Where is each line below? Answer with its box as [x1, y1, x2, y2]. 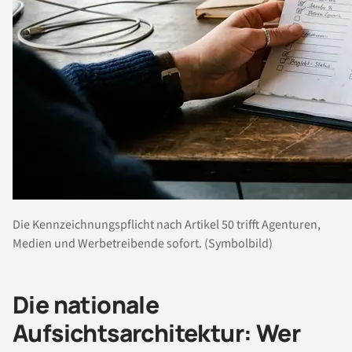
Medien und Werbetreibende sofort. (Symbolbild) [13, 235, 273, 253]
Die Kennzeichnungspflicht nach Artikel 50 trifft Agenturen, [13, 216, 321, 234]
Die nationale [13, 288, 159, 321]
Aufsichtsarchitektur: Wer [13, 317, 300, 350]
